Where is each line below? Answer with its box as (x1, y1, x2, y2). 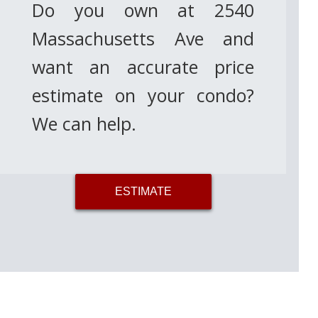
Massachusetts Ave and (32, 26, 255, 50)
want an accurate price (32, 55, 255, 79)
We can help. (32, 111, 137, 136)
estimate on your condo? (32, 83, 255, 107)
